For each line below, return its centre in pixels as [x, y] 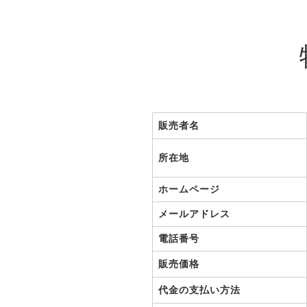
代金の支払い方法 [199, 290]
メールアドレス [194, 214]
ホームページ [189, 189]
